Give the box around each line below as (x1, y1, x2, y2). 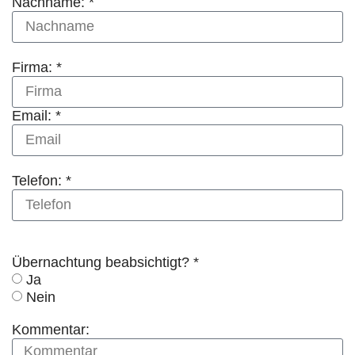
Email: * (12, 107, 61, 124)
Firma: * (12, 59, 62, 75)
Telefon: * (12, 172, 71, 189)
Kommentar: (12, 322, 90, 338)
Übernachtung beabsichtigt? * (12, 254, 199, 270)
